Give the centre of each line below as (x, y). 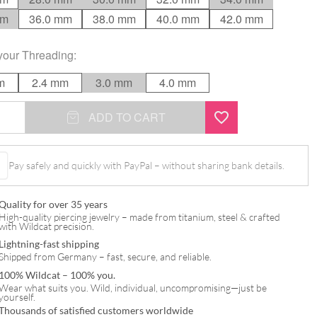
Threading (48, 54)
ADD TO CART (127, 117)
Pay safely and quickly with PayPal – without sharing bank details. (147, 166)
